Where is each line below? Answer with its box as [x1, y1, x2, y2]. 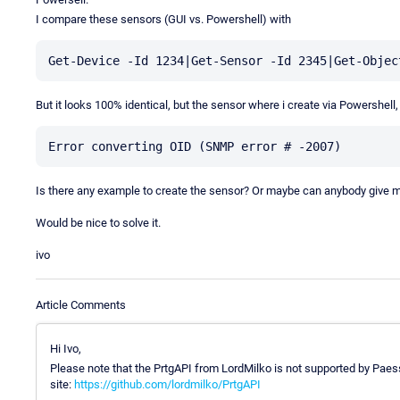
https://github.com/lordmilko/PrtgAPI [74, 377, 261, 391]
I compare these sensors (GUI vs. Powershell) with [36, 12, 291, 26]
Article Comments [36, 297, 126, 312]
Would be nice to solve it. [36, 215, 161, 229]
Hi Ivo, [50, 341, 81, 355]
